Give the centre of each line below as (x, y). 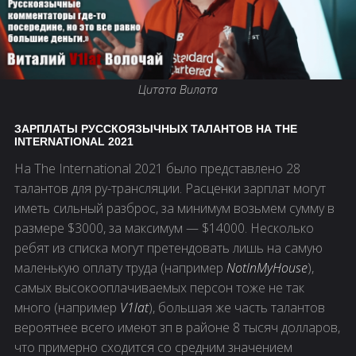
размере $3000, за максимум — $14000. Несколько (164, 228)
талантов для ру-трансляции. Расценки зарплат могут (170, 189)
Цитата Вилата (178, 91)
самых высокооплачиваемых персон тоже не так (159, 288)
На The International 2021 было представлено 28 (157, 169)
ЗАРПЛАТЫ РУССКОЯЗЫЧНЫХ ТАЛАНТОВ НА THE (156, 129)
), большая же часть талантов (237, 308)
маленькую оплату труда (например (120, 268)
